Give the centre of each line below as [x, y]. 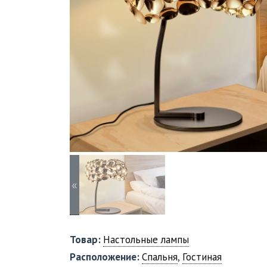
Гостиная [202, 257]
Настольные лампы [146, 240]
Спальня [160, 257]
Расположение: [106, 257]
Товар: [86, 240]
